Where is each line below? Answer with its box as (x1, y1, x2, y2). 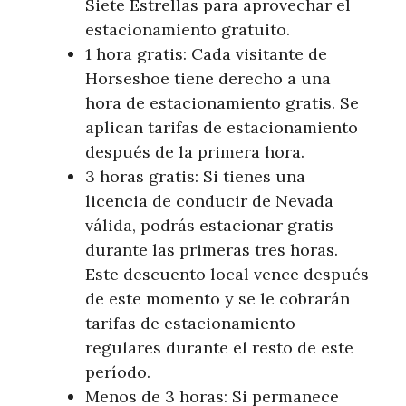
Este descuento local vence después (85, 264, 369, 285)
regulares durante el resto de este (85, 337, 353, 359)
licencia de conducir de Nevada (85, 190, 333, 212)
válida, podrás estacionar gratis (85, 215, 333, 237)
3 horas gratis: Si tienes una (85, 166, 305, 188)
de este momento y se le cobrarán (85, 288, 350, 310)
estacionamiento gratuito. (85, 19, 290, 41)
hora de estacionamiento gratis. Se (85, 92, 359, 114)
